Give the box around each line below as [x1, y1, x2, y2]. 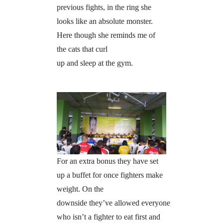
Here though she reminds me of [56, 31, 155, 40]
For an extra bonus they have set [56, 156, 158, 165]
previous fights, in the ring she [56, 3, 151, 12]
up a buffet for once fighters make [56, 170, 163, 179]
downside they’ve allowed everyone [56, 198, 170, 207]
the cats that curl [56, 45, 108, 54]
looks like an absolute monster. [56, 17, 153, 26]
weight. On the [56, 184, 104, 193]
